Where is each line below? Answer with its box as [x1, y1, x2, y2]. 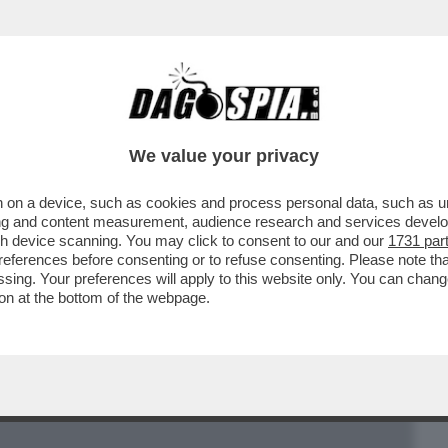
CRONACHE [215, 115, 298, 139]
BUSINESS [14, 115, 91, 139]
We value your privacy [129, 146, 319, 166]
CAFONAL [117, 115, 188, 139]
